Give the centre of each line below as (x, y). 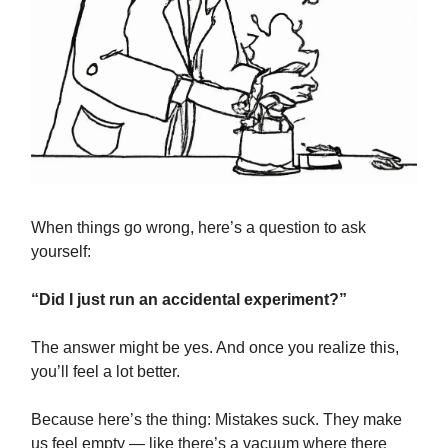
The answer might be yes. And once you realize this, (215, 347)
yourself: (61, 251)
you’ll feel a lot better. (105, 371)
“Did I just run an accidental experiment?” (189, 299)
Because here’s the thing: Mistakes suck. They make (216, 419)
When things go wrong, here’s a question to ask (198, 227)
